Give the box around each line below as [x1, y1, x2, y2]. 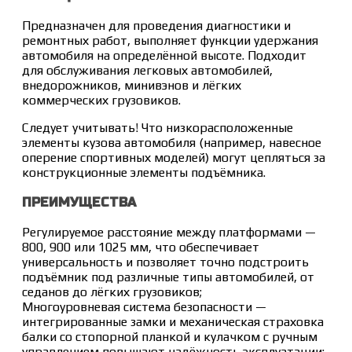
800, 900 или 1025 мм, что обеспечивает [22, 240, 259, 255]
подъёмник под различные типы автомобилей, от [22, 269, 314, 285]
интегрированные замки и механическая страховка [22, 314, 324, 330]
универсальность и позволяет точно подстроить [22, 255, 309, 270]
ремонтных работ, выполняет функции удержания [22, 33, 318, 49]
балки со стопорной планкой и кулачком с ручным [22, 329, 317, 345]
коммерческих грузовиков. [22, 93, 181, 108]
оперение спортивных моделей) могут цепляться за [22, 150, 325, 166]
